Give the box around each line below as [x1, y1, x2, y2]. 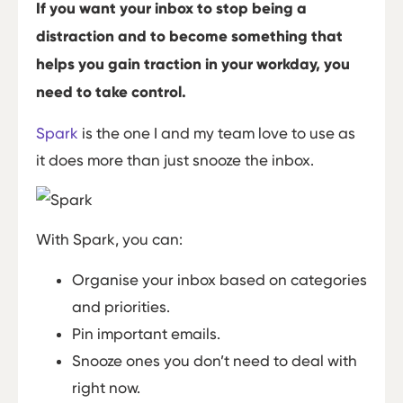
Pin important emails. [72, 324, 220, 343]
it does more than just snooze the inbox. [36, 150, 314, 169]
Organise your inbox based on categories [72, 270, 367, 289]
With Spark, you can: [36, 230, 183, 249]
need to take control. [36, 83, 186, 103]
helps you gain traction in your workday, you [36, 55, 350, 75]
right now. [72, 378, 140, 397]
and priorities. [72, 297, 170, 316]
